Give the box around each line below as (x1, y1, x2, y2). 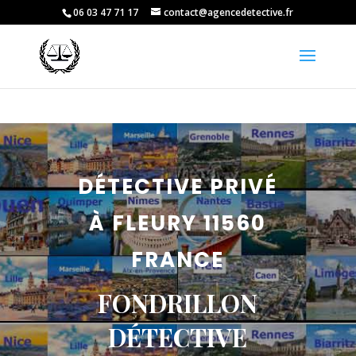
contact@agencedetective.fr (164, 6, 294, 19)
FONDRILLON (98, 285, 258, 319)
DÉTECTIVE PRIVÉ (78, 172, 278, 201)
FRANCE (131, 245, 225, 274)
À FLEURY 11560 (89, 208, 267, 238)
